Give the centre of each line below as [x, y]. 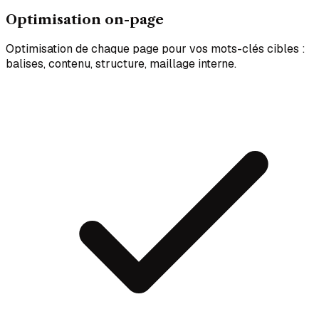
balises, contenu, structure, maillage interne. [121, 64]
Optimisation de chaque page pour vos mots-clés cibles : [156, 49]
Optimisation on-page [85, 20]
